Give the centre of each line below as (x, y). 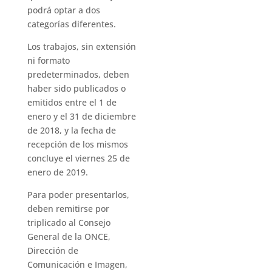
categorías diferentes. (71, 24)
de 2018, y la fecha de (71, 130)
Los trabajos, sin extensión (81, 46)
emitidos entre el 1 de (72, 102)
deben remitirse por (68, 209)
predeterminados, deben (78, 74)
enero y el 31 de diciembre (81, 116)
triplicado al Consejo (69, 223)
